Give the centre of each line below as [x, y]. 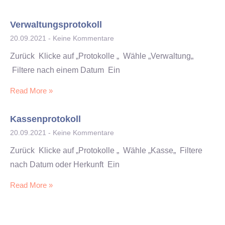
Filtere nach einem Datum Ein [65, 70]
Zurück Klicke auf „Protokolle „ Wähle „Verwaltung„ [102, 56]
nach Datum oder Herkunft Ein [65, 165]
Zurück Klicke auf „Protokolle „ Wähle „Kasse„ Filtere [106, 151]
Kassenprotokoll [45, 119]
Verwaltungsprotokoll [56, 25]
